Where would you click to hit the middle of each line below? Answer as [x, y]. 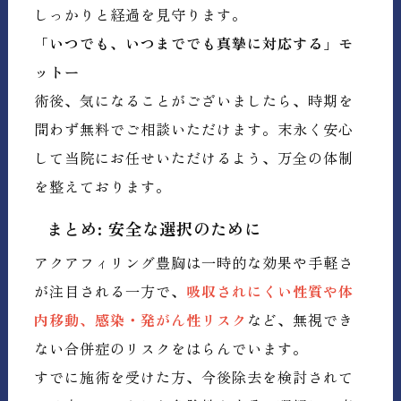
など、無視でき [301, 320]
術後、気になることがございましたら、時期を [194, 100]
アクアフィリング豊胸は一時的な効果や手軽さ [194, 263]
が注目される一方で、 [111, 291]
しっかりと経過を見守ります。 [141, 14]
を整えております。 [103, 186]
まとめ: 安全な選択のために [154, 228]
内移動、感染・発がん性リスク [141, 320]
